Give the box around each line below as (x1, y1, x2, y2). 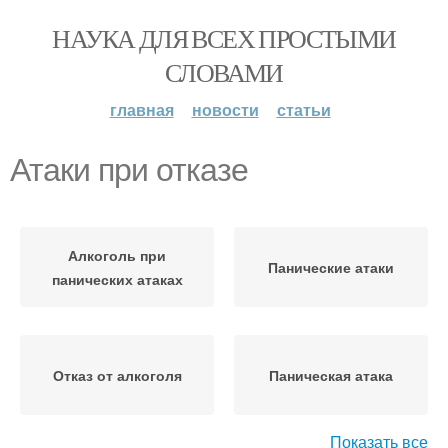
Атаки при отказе (10, 152, 248, 188)
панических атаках (51, 269, 183, 289)
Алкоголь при (68, 245, 166, 265)
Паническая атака (269, 365, 393, 385)
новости (191, 98, 259, 121)
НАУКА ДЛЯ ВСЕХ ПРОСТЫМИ (52, 21, 396, 55)
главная (109, 98, 174, 121)
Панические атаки (268, 257, 394, 277)
